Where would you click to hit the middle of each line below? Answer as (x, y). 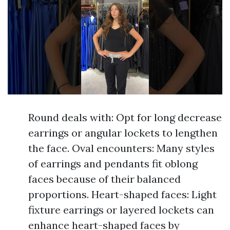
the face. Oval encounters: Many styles (121, 148)
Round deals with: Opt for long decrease (125, 118)
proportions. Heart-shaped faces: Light (122, 195)
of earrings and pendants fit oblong (113, 164)
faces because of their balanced (104, 179)
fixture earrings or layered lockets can (121, 210)
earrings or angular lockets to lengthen (123, 133)
